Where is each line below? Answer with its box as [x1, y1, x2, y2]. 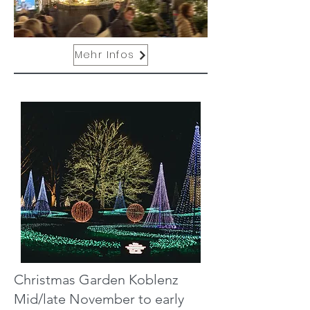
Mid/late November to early [14, 291, 184, 307]
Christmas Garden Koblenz [14, 271, 179, 288]
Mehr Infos [74, 48, 135, 62]
